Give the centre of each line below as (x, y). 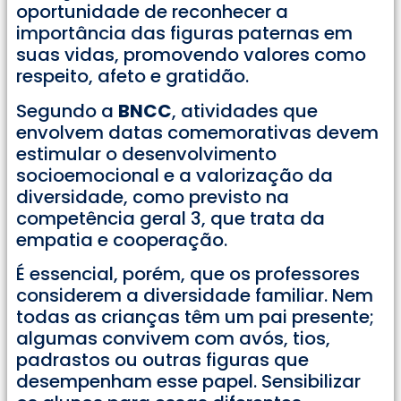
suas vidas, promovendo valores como (191, 55)
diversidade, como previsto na (153, 196)
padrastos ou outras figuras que (162, 360)
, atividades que (245, 111)
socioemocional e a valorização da (175, 175)
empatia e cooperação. (122, 239)
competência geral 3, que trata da (171, 218)
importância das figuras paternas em (184, 34)
